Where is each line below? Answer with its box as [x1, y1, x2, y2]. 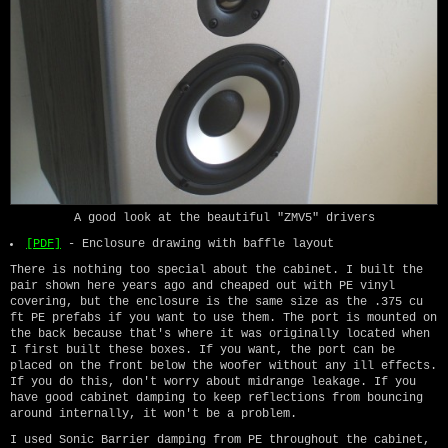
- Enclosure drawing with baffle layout [61, 237, 334, 252]
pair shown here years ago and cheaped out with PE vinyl [10, 279, 395, 294]
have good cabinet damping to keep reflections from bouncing [10, 391, 423, 406]
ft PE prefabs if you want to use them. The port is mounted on [10, 311, 437, 326]
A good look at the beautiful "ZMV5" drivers [73, 211, 375, 226]
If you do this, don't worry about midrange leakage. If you [10, 375, 416, 390]
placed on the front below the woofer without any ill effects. [10, 359, 437, 374]
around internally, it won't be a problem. [10, 407, 297, 422]
